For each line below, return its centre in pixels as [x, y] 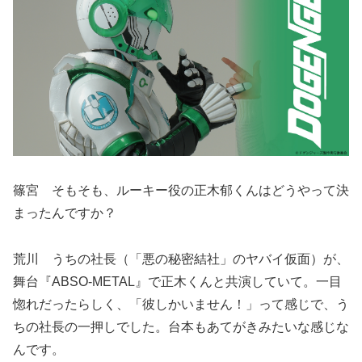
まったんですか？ [65, 213]
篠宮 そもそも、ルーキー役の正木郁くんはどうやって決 [181, 191]
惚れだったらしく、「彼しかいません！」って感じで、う [181, 304]
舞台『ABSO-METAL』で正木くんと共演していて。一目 [177, 281]
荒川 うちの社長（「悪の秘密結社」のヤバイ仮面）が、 [181, 259]
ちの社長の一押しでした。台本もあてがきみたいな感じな [181, 326]
